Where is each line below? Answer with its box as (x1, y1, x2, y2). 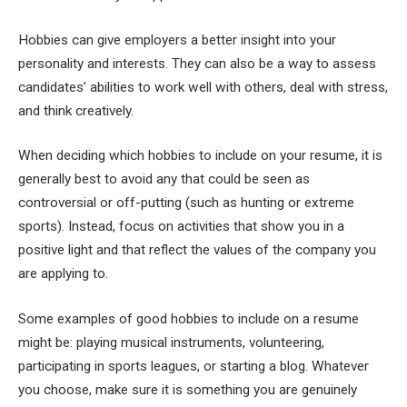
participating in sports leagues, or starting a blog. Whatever (18, 357, 369, 374)
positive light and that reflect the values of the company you (18, 242, 376, 259)
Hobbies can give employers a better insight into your (18, 31, 336, 48)
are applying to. (18, 265, 108, 283)
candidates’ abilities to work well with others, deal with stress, (18, 78, 388, 95)
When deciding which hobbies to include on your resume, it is (18, 147, 382, 164)
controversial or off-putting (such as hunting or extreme (18, 194, 354, 212)
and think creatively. (18, 102, 134, 119)
